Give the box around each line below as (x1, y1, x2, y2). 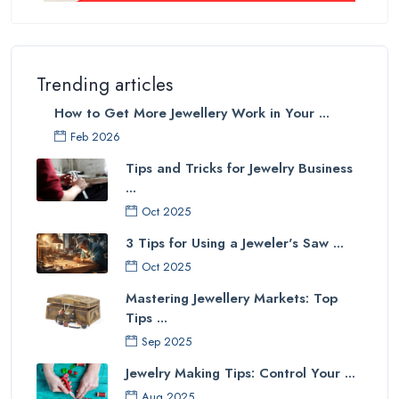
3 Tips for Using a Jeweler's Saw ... (126, 232, 344, 253)
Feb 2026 (70, 127, 120, 145)
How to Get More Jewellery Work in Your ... (54, 102, 330, 123)
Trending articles (37, 70, 173, 98)
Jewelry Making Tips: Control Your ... (126, 362, 355, 383)
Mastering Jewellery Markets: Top (126, 288, 338, 308)
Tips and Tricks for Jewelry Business (126, 158, 353, 178)
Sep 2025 (142, 332, 191, 350)
